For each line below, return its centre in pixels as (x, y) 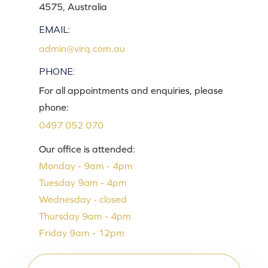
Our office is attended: (87, 149)
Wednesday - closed (83, 199)
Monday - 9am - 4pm (86, 165)
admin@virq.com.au (82, 48)
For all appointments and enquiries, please (131, 90)
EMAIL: (54, 29)
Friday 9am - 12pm (82, 232)
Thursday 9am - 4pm (85, 216)
